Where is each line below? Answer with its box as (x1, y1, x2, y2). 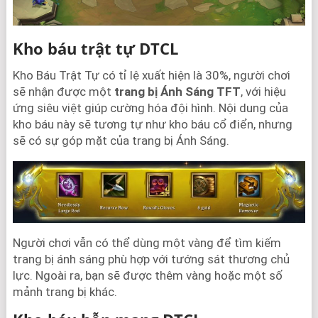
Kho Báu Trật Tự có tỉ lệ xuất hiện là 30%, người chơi (12, 68, 290, 83)
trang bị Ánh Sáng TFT (114, 84, 241, 99)
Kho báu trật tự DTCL (12, 38, 178, 60)
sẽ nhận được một (12, 84, 114, 99)
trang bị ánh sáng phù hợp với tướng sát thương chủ (12, 251, 290, 266)
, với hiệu (240, 84, 286, 99)
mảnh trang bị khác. (12, 284, 117, 299)
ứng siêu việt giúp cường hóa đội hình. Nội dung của (12, 101, 288, 116)
